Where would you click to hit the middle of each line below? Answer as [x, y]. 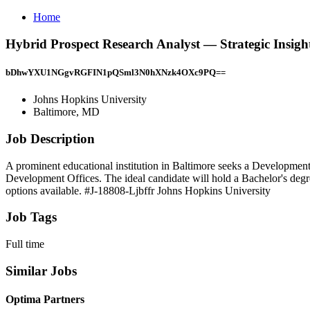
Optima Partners [45, 299]
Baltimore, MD [66, 112]
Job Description [50, 138]
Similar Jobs [41, 271]
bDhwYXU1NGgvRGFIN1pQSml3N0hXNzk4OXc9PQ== [116, 72]
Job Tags [31, 217]
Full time [25, 244]
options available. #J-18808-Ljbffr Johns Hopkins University [138, 190]
